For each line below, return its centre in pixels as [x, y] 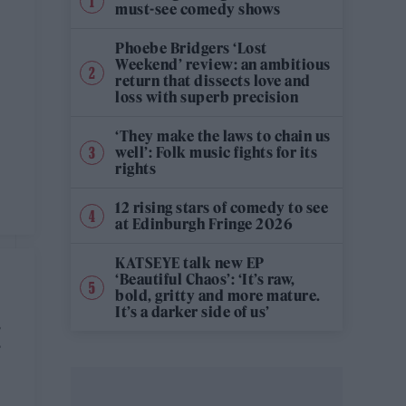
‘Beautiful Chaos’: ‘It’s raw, [205, 279]
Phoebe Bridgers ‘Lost [191, 48]
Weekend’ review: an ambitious [223, 64]
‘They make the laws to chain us [223, 136]
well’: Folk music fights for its [216, 152]
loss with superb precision [207, 97]
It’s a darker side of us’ [193, 312]
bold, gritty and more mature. [218, 295]
